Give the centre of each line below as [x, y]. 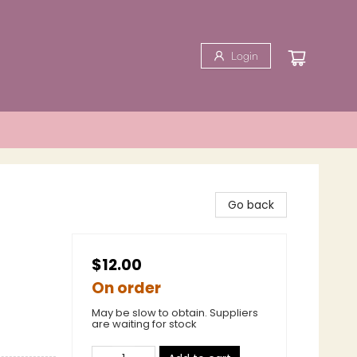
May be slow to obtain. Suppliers [175, 313]
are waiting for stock [144, 324]
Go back [251, 205]
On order [126, 288]
